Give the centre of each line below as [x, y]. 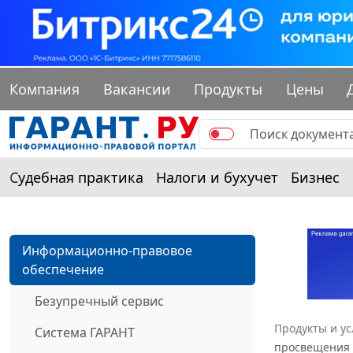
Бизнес [315, 178]
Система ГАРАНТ [85, 333]
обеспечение [63, 270]
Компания [45, 89]
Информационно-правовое [107, 251]
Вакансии [137, 89]
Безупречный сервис [99, 301]
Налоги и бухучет [217, 178]
